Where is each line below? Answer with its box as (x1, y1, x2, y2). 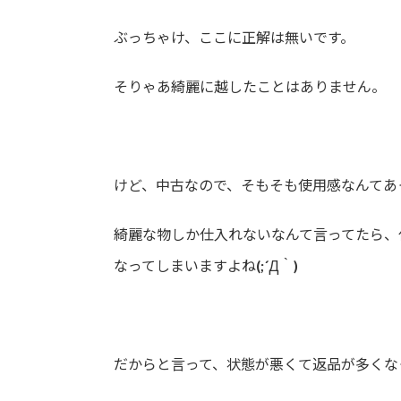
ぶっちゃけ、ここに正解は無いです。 (114, 28, 354, 46)
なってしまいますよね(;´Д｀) (114, 256, 298, 274)
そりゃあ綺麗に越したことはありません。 (114, 77, 386, 95)
